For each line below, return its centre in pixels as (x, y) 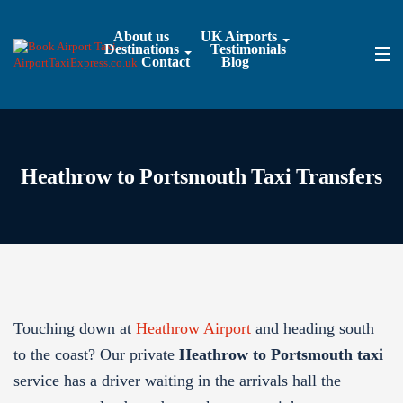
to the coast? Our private (96, 354)
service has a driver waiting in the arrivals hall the (177, 381)
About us (142, 36)
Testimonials (249, 49)
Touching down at (75, 328)
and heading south (313, 328)
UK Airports (239, 36)
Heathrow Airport (193, 328)
